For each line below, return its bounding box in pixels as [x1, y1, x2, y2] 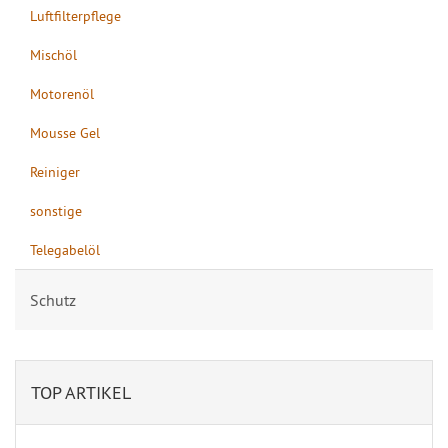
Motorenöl [30, 84, 94, 103]
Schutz [30, 290, 76, 310]
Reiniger [30, 162, 80, 181]
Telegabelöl [30, 240, 100, 259]
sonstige [30, 201, 82, 220]
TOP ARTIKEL [31, 381, 131, 404]
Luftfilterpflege [30, 6, 121, 25]
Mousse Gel [30, 123, 100, 142]
